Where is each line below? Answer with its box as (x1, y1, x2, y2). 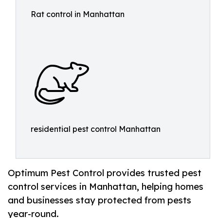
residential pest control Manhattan (31, 124, 161, 134)
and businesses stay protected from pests (8, 195, 191, 206)
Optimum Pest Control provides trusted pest (8, 167, 201, 179)
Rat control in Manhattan (31, 9, 125, 19)
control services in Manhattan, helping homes (8, 181, 203, 192)
